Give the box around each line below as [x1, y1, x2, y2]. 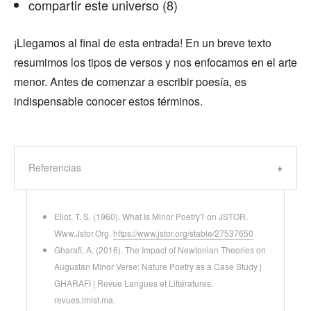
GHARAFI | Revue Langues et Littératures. [54, 277, 213, 289]
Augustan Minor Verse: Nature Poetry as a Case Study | [54, 260, 262, 272]
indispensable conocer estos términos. [14, 93, 203, 109]
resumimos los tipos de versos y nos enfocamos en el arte [14, 54, 297, 70]
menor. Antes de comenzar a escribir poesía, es [14, 74, 246, 90]
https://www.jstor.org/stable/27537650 [113, 227, 253, 239]
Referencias [28, 160, 81, 174]
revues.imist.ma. [54, 294, 117, 305]
